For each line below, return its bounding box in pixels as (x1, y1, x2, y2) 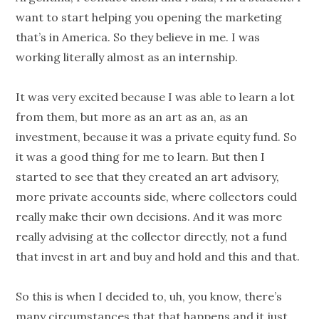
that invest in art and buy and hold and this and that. (16, 249, 300, 264)
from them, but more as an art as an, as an (16, 110, 249, 125)
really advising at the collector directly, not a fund (16, 229, 288, 244)
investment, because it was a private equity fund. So (16, 130, 298, 145)
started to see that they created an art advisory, (16, 169, 280, 184)
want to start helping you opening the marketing (16, 10, 283, 25)
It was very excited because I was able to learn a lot (16, 90, 296, 105)
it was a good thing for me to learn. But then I (16, 150, 266, 164)
